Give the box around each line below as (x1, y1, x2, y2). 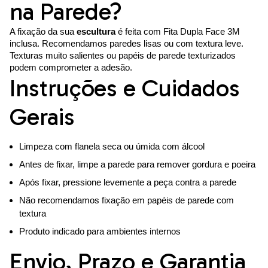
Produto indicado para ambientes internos (19, 226, 181, 237)
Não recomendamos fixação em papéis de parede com (19, 195, 234, 206)
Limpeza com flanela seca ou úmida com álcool (19, 141, 205, 152)
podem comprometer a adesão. (10, 62, 132, 73)
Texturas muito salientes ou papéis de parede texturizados (10, 50, 236, 61)
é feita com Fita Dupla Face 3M (115, 26, 240, 37)
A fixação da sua (10, 26, 77, 37)
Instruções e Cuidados (10, 74, 240, 103)
